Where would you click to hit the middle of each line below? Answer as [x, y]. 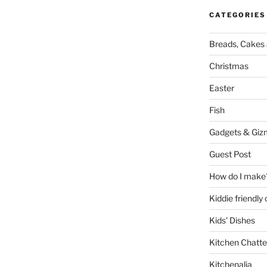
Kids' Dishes [232, 221]
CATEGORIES [237, 15]
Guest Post [230, 154]
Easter [221, 88]
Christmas [229, 66]
